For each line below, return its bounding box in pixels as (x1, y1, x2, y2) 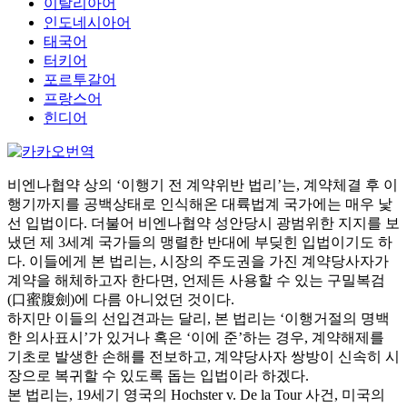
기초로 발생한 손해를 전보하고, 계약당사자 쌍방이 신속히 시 (7, 349, 400, 364)
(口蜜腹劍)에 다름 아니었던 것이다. (7, 292, 234, 307)
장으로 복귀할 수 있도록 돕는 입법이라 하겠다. (7, 368, 309, 383)
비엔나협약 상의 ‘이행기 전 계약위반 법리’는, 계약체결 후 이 (7, 177, 398, 193)
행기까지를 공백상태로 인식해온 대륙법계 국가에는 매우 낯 (7, 196, 392, 212)
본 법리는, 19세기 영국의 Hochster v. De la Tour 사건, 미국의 (7, 387, 385, 402)
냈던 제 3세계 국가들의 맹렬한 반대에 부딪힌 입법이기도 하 (7, 234, 392, 250)
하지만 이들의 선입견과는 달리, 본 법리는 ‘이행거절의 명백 (7, 311, 390, 326)
